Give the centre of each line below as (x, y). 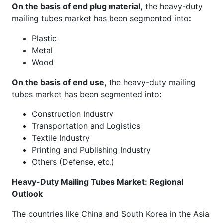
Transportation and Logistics (86, 126)
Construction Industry (73, 114)
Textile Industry (61, 138)
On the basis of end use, (59, 82)
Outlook (27, 193)
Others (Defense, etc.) (73, 162)
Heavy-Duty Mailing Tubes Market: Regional (98, 181)
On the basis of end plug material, (77, 6)
